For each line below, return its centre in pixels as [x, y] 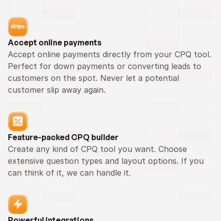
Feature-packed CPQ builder [63, 137]
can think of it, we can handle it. [69, 173]
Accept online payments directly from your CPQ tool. [110, 54]
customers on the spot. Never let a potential [93, 78]
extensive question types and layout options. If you [106, 161]
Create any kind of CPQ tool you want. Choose [97, 149]
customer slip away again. [57, 90]
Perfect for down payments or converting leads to [105, 66]
